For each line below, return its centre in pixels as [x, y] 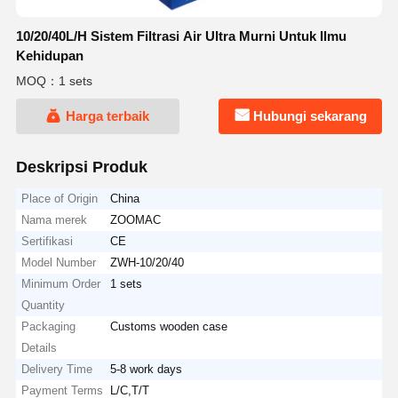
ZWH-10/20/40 [147, 262]
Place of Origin [60, 198]
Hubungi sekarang [310, 116]
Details [40, 347]
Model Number [59, 262]
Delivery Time [57, 369]
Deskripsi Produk [81, 167]
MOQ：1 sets [54, 81]
